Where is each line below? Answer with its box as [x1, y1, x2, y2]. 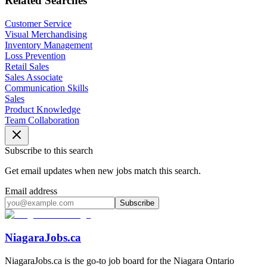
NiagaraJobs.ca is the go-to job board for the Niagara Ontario [5, 255, 234, 266]
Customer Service [5, 18, 72, 29]
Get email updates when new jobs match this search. [5, 166, 201, 176]
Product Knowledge [5, 104, 80, 115]
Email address [5, 186, 57, 197]
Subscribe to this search [5, 145, 93, 156]
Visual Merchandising [5, 29, 87, 40]
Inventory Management [5, 40, 92, 51]
